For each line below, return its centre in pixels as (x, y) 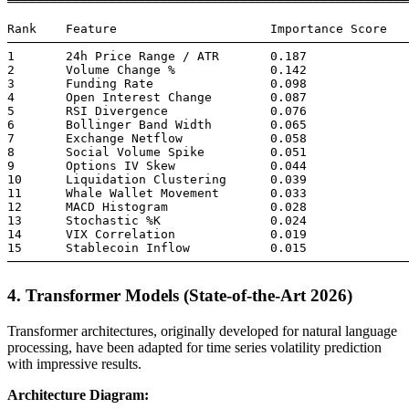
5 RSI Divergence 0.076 (157, 111)
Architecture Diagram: (78, 394)
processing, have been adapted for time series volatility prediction (194, 347)
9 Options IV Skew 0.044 (157, 166)
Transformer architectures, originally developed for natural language (202, 330)
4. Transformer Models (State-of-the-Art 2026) (180, 296)
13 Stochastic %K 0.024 (157, 221)
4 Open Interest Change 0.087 (157, 98)
